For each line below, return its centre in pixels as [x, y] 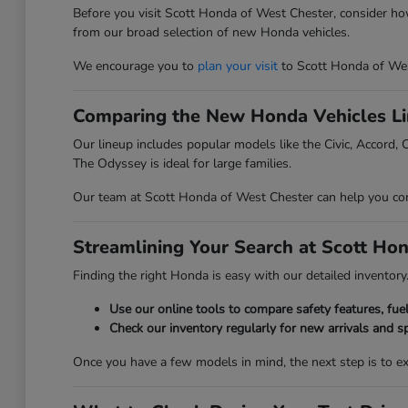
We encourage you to [135, 66]
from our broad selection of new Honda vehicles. [211, 32]
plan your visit [237, 66]
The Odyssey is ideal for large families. [182, 163]
